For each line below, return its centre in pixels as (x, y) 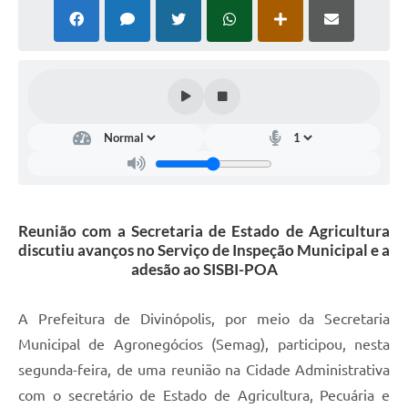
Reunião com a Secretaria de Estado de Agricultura (204, 231)
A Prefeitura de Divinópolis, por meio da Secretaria (204, 319)
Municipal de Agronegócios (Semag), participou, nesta (204, 345)
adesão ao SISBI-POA (204, 270)
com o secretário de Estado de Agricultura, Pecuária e (204, 396)
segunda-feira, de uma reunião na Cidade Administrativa (204, 370)
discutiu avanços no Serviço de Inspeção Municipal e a (204, 250)
